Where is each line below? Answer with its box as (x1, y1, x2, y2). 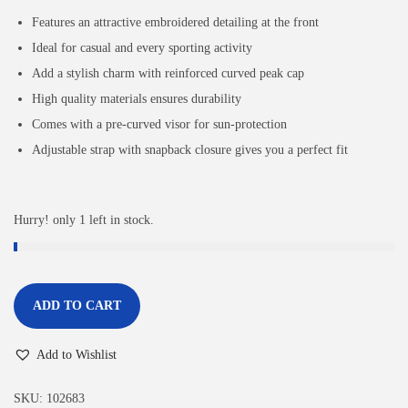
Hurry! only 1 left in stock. (14, 213, 154, 227)
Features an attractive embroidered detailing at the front (32, 15, 319, 29)
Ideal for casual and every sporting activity (32, 41, 252, 55)
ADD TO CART (33, 299, 121, 312)
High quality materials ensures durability (32, 92, 241, 106)
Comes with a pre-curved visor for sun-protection (32, 117, 287, 131)
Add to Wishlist (36, 348, 117, 362)
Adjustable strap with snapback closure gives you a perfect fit (32, 143, 348, 157)
